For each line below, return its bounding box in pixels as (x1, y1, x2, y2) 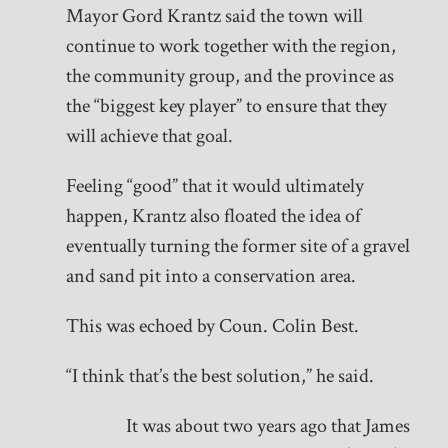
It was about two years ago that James (125, 413, 410, 440)
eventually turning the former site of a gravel (65, 233, 410, 260)
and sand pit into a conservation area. (65, 263, 356, 290)
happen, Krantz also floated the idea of (65, 203, 361, 230)
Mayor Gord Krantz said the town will (65, 3, 363, 30)
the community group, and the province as (65, 63, 394, 90)
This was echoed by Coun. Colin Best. (65, 313, 359, 340)
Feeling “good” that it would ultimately (65, 173, 364, 200)
